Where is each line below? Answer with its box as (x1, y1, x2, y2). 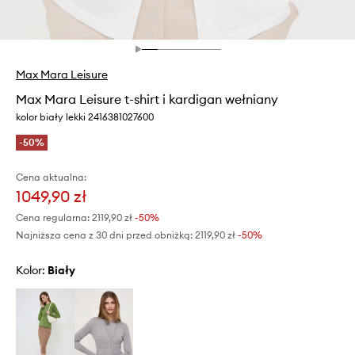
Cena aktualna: (16, 171, 86, 184)
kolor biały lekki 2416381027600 (16, 111, 154, 124)
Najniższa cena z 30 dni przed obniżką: (16, 229, 193, 242)
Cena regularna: (16, 212, 90, 224)
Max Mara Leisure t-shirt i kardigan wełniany (16, 91, 278, 108)
